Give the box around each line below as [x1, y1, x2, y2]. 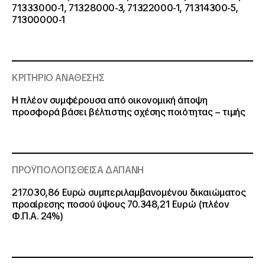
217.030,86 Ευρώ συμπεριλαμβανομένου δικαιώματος [12, 186, 246, 199]
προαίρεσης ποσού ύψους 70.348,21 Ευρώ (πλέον [12, 198, 230, 211]
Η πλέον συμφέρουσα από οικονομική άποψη [12, 94, 208, 106]
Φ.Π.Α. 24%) [12, 210, 63, 222]
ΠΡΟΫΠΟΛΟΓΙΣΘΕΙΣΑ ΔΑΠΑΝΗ [12, 164, 144, 176]
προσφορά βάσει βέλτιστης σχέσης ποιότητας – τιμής [12, 106, 245, 118]
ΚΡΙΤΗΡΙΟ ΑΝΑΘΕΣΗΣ [12, 72, 105, 84]
